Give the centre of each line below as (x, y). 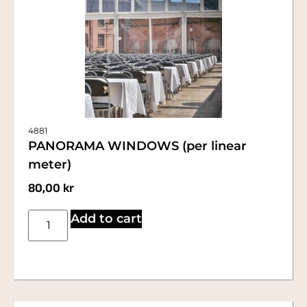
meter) (50, 165)
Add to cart (107, 218)
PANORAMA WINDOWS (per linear (137, 146)
